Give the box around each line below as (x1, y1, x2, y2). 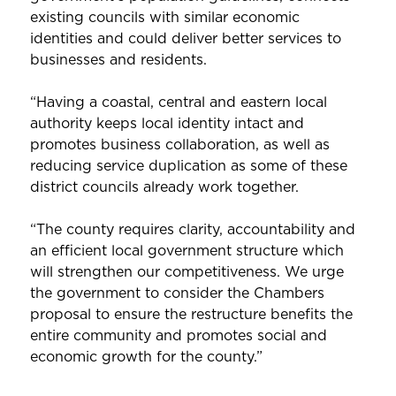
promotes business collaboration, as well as (29, 134, 330, 155)
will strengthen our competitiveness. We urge (29, 262, 344, 282)
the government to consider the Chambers (29, 283, 324, 303)
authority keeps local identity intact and (29, 113, 304, 133)
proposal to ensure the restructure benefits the (29, 304, 353, 324)
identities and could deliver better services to (29, 28, 341, 49)
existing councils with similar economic (29, 7, 300, 27)
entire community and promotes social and (29, 325, 327, 346)
